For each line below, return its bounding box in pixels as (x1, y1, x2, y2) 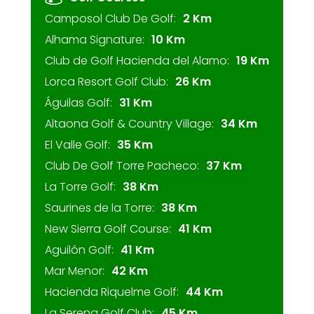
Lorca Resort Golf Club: (45, 74, 168, 90)
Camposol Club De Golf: (45, 11, 176, 27)
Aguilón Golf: (45, 242, 114, 258)
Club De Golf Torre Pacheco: (45, 158, 199, 174)
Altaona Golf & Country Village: (45, 116, 214, 132)
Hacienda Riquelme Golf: (45, 284, 179, 300)
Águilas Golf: (45, 95, 112, 111)
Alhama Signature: (45, 32, 144, 48)
